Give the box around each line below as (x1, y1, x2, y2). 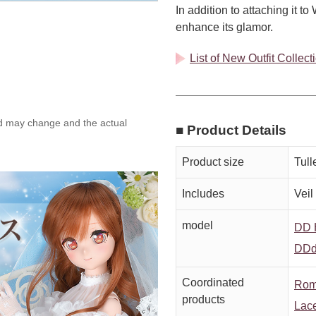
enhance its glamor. (176, 21, 273, 34)
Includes (182, 188, 224, 200)
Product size (182, 156, 244, 169)
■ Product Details (176, 123, 286, 138)
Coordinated (182, 276, 244, 289)
